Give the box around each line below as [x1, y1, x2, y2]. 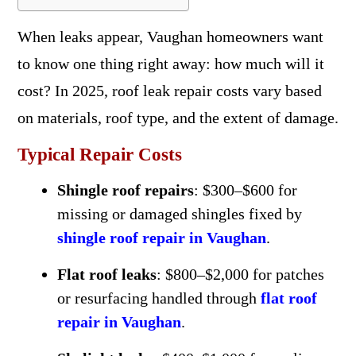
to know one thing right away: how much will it [17, 55, 324, 72]
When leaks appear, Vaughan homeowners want [17, 28, 323, 45]
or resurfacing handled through [56, 289, 261, 307]
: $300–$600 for [193, 181, 297, 199]
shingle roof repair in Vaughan [56, 229, 266, 246]
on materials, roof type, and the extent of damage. [17, 109, 339, 126]
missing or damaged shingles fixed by [56, 205, 302, 222]
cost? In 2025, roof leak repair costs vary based [17, 82, 322, 99]
